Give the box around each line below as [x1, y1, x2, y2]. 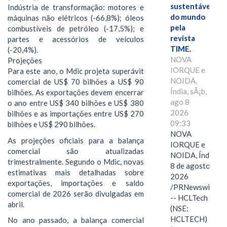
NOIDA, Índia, [170, 150, 217, 160]
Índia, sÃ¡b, [170, 87, 207, 96]
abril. [8, 199, 26, 209]
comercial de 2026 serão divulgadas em [8, 188, 144, 198]
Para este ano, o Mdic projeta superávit [8, 66, 144, 76]
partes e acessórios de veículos [8, 34, 144, 44]
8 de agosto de [170, 161, 220, 171]
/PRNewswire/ [170, 182, 220, 192]
